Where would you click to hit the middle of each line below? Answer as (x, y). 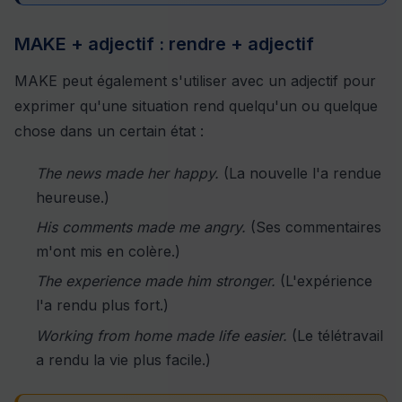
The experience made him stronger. (156, 281)
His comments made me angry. (141, 227)
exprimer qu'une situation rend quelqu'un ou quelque (196, 105)
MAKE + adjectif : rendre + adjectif (164, 44)
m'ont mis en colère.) (108, 252)
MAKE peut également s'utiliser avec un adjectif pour (195, 80)
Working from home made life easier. (162, 335)
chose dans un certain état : (109, 131)
